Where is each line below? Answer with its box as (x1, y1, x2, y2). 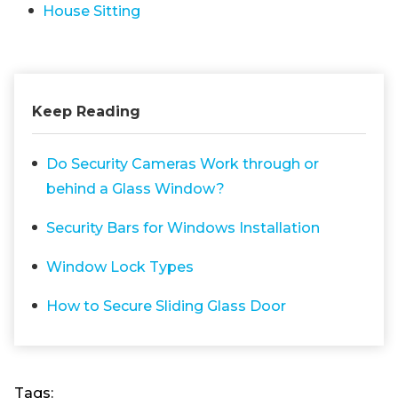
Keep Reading (32, 103, 140, 121)
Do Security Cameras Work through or (46, 155, 319, 173)
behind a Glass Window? (46, 180, 225, 198)
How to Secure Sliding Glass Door (46, 298, 286, 315)
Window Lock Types (46, 259, 194, 276)
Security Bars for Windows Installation (46, 219, 320, 237)
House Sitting (43, 3, 140, 20)
